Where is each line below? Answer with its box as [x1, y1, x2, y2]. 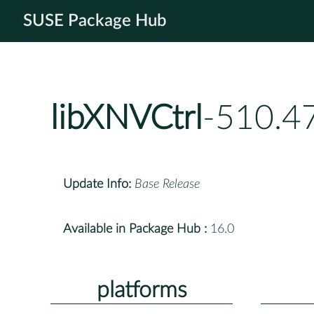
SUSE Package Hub [23, 13, 167, 29]
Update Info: [63, 177, 131, 191]
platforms [96, 278, 187, 301]
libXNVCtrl [50, 102, 203, 136]
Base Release [135, 177, 200, 191]
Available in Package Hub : [63, 222, 207, 235]
